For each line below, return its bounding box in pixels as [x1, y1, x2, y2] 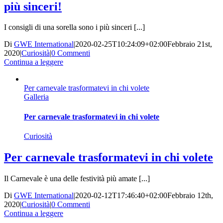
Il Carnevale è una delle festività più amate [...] [4, 174, 150, 183]
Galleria [24, 93, 49, 102]
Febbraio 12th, [167, 191, 213, 200]
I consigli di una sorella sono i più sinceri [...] [4, 23, 145, 32]
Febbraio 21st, [167, 40, 212, 49]
